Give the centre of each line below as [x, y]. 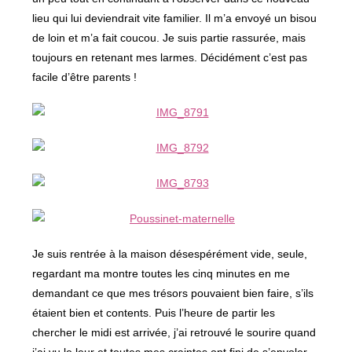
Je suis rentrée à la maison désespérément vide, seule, [170, 254]
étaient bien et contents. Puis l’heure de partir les [154, 313]
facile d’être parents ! [85, 77]
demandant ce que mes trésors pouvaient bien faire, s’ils [173, 293]
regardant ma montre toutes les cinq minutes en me [161, 273]
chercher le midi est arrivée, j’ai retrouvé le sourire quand [174, 332]
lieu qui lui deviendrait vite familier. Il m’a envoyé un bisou [175, 18]
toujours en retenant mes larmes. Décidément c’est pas [170, 57]
